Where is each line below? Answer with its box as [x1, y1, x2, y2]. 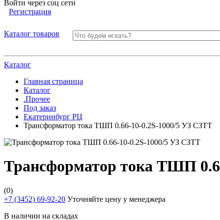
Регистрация [9, 7, 51, 16]
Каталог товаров [4, 29, 59, 38]
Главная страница [24, 77, 83, 85]
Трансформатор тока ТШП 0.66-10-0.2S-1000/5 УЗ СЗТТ [24, 121, 212, 130]
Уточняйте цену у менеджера [65, 194, 165, 203]
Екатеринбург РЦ [24, 112, 82, 121]
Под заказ [24, 104, 56, 112]
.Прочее [24, 95, 50, 103]
